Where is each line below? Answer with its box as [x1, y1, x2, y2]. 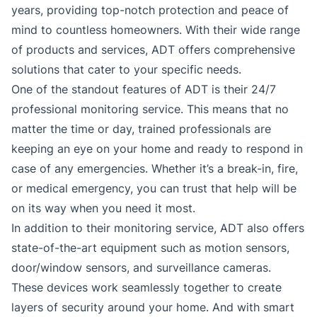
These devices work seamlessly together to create [11, 280, 282, 295]
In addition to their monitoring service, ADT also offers [11, 221, 304, 236]
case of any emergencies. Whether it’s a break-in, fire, [11, 161, 298, 176]
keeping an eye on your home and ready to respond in [11, 142, 303, 156]
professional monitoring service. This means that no [11, 102, 289, 117]
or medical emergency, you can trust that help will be [11, 181, 296, 196]
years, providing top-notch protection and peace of [11, 3, 289, 18]
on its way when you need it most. [11, 201, 195, 216]
